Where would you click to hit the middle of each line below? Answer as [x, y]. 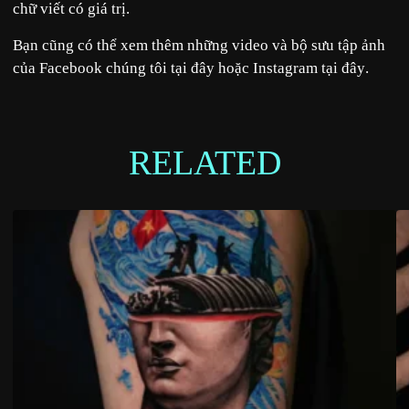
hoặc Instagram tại [278, 68]
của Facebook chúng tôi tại [102, 68]
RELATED [204, 163]
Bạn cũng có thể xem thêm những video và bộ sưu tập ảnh [199, 45]
